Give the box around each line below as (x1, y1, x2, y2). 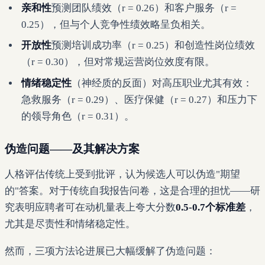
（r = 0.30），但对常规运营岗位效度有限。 (21, 56, 215, 68)
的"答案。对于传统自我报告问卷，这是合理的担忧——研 (5, 185, 260, 196)
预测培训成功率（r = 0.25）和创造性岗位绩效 (51, 40, 255, 51)
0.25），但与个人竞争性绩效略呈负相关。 (21, 19, 211, 31)
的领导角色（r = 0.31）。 (21, 110, 134, 122)
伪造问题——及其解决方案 (5, 142, 140, 155)
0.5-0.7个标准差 (176, 201, 245, 213)
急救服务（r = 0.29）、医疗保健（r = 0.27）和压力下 (21, 93, 257, 105)
